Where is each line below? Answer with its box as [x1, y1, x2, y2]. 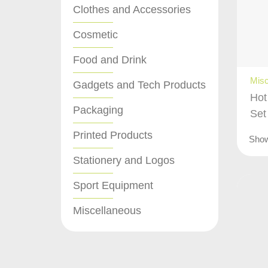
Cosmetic [73, 28, 118, 41]
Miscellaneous [73, 204, 141, 217]
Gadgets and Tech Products [73, 78, 206, 91]
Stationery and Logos [73, 154, 175, 166]
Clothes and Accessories [73, 3, 191, 16]
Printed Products [73, 129, 153, 141]
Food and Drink [73, 53, 147, 66]
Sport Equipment [73, 179, 153, 191]
